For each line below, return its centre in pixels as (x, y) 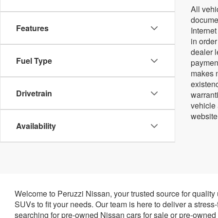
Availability (36, 126)
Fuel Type (34, 61)
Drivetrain (34, 93)
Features (32, 28)
